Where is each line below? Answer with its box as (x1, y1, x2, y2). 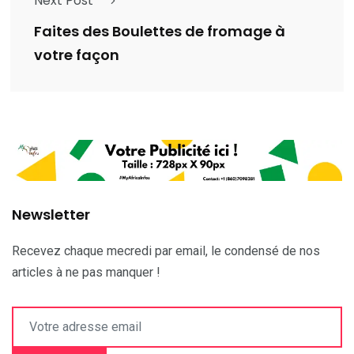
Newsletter (12, 204, 90, 224)
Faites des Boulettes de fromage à (34, 21, 285, 42)
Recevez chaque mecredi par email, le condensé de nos (12, 243, 320, 258)
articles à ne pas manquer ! (12, 264, 160, 280)
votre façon (34, 45, 119, 66)
